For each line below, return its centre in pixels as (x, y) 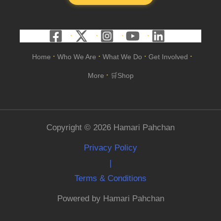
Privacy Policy (110, 147)
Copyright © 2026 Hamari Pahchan (110, 127)
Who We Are (76, 56)
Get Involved (168, 56)
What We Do (122, 56)
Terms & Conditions (110, 178)
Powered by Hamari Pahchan (110, 198)
